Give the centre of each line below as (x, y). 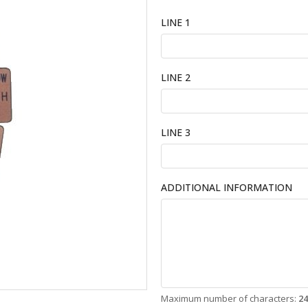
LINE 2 (176, 77)
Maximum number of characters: (230, 298)
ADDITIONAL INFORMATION (227, 187)
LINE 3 (176, 132)
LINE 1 (176, 22)
